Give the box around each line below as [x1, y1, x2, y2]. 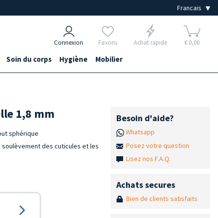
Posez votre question [126, 141, 189, 150]
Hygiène [59, 54, 88, 64]
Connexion [54, 38, 83, 47]
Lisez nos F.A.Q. [126, 154, 171, 163]
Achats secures [116, 179, 175, 190]
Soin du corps [6, 54, 52, 64]
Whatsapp [125, 127, 155, 136]
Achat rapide [134, 38, 167, 47]
